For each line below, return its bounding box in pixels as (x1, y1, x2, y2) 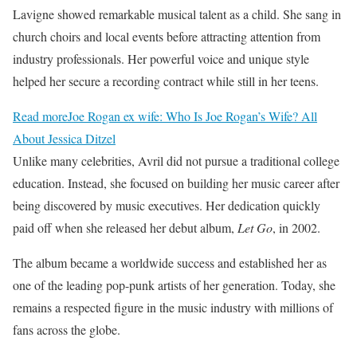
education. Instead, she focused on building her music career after (13, 174, 339, 191)
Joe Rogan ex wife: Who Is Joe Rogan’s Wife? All (68, 107, 317, 124)
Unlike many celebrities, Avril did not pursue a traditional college (13, 151, 339, 169)
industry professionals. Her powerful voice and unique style (13, 49, 309, 67)
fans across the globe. (13, 320, 120, 338)
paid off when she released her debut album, (13, 218, 237, 236)
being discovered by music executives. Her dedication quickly (13, 196, 320, 214)
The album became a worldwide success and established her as (13, 253, 327, 271)
